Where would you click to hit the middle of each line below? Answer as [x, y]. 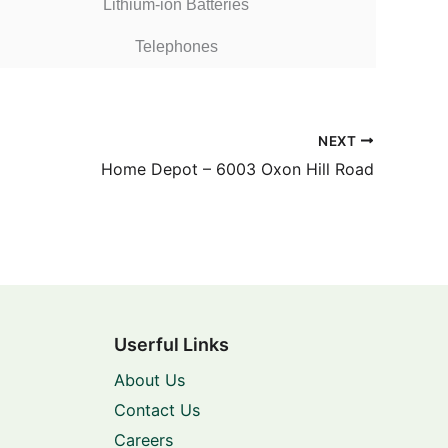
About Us [149, 380]
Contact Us [156, 410]
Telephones [176, 46]
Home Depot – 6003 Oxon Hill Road [237, 169]
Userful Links [171, 345]
